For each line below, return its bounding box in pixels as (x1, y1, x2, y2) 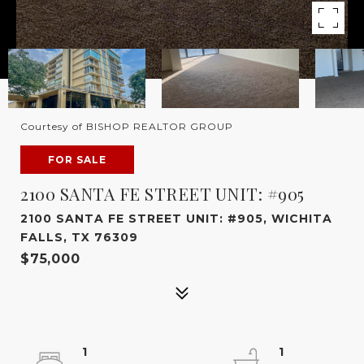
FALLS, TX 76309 (20, 230, 138, 245)
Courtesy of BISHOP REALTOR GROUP (20, 120, 233, 132)
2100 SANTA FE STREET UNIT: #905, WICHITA (20, 211, 332, 226)
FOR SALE (48, 154, 106, 166)
